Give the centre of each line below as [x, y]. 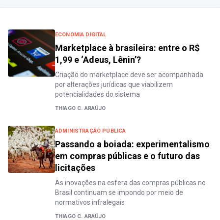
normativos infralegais [90, 202]
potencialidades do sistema [97, 94]
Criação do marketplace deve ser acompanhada [129, 75]
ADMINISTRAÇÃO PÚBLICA [91, 131]
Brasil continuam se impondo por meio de [119, 192]
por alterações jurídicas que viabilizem [114, 84]
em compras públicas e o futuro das [127, 156]
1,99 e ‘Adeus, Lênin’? [98, 60]
